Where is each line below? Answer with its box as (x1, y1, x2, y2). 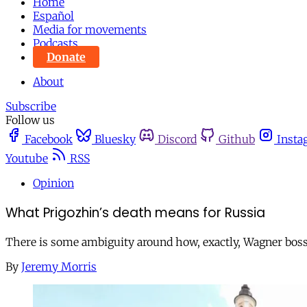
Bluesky (95, 132, 136, 146)
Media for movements (33, 23, 147, 36)
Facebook (25, 132, 73, 146)
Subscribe (5, 99, 56, 113)
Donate (47, 50, 86, 64)
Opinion (33, 176, 74, 190)
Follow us (5, 113, 55, 127)
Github (219, 132, 255, 146)
